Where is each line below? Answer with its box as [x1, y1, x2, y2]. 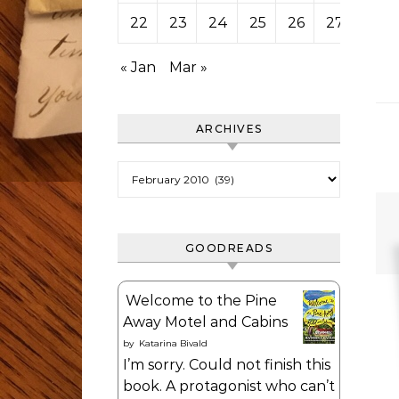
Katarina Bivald [139, 338, 208, 349]
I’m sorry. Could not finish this [123, 356, 330, 373]
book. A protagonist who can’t [123, 378, 335, 395]
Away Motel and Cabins [123, 313, 288, 330]
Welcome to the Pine [126, 292, 277, 309]
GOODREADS [184, 241, 273, 255]
